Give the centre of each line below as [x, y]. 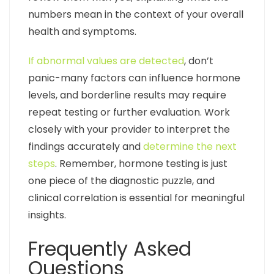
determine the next [190, 147]
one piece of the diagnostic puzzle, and [121, 181]
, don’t [199, 61]
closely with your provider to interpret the [129, 130]
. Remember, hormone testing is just [141, 164]
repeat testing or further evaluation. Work [129, 113]
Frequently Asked [110, 249]
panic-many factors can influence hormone [134, 78]
